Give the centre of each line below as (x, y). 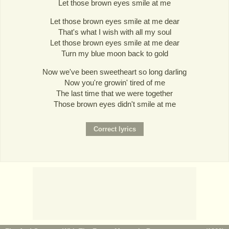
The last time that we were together (114, 94)
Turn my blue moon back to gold (114, 54)
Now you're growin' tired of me (114, 83)
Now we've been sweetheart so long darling (114, 72)
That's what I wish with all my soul (114, 32)
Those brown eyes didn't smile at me (114, 104)
